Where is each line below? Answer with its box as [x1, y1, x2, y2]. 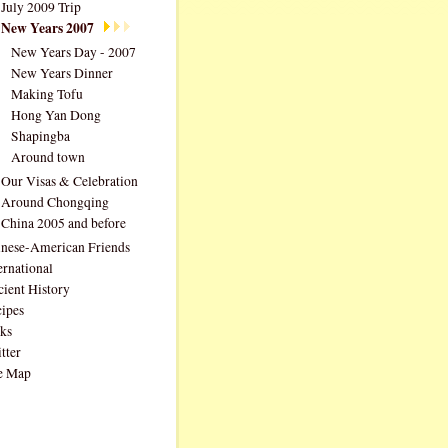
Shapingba [11, 127, 70, 145]
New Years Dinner [11, 64, 113, 82]
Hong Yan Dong [11, 106, 101, 124]
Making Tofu [11, 85, 83, 103]
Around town [11, 148, 85, 166]
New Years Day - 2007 [11, 43, 136, 61]
